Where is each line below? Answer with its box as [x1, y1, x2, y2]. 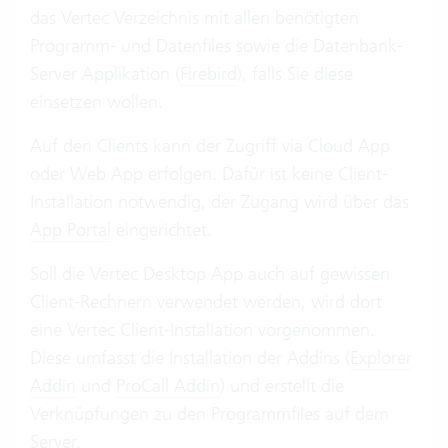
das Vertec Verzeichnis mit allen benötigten [30, 6, 359, 29]
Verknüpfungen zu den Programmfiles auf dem [30, 402, 389, 425]
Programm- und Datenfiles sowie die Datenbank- [30, 34, 403, 57]
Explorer [350, 346, 412, 369]
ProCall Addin [116, 374, 220, 397]
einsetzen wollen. [30, 90, 163, 113]
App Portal [30, 218, 111, 241]
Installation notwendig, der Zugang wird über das [30, 190, 409, 213]
